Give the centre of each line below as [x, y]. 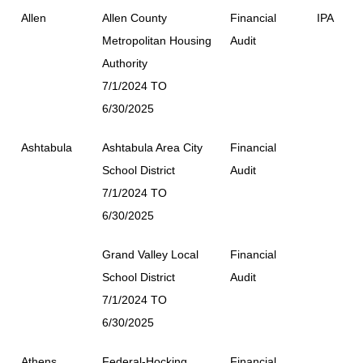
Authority [125, 63]
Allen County [135, 17]
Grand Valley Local [150, 254]
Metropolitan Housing [157, 40]
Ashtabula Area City [152, 147]
